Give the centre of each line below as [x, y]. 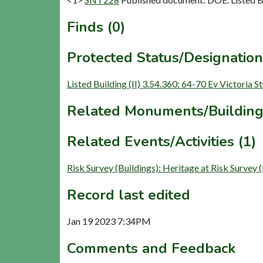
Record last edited [129, 195]
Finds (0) [96, 27]
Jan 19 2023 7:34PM [109, 221]
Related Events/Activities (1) [161, 141]
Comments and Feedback [151, 248]
